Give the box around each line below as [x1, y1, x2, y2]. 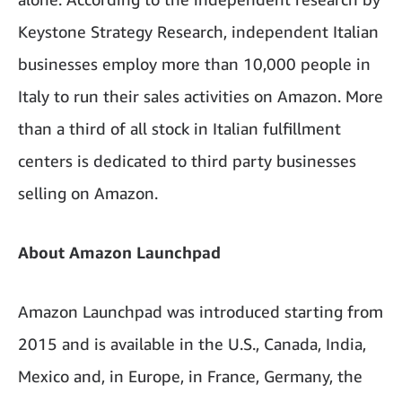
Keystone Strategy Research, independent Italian [18, 22, 379, 41]
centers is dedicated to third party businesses [18, 151, 356, 170]
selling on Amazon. [18, 183, 158, 203]
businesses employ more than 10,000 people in [18, 54, 371, 74]
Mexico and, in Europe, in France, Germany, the [18, 366, 363, 386]
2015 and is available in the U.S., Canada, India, [18, 334, 366, 354]
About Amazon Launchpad [18, 242, 221, 262]
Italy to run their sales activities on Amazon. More [18, 86, 383, 106]
